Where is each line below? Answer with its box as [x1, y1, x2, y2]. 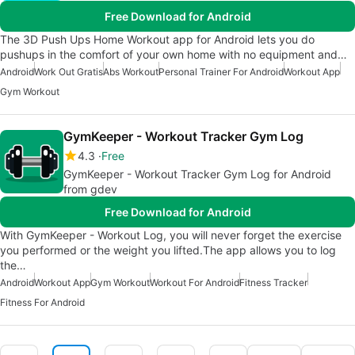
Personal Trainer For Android [158, 65, 284, 78]
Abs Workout [103, 65, 158, 78]
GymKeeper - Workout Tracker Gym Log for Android [63, 166, 331, 181]
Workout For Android [150, 276, 239, 288]
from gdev [63, 181, 117, 196]
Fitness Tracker [239, 276, 307, 288]
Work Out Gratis [34, 65, 103, 78]
